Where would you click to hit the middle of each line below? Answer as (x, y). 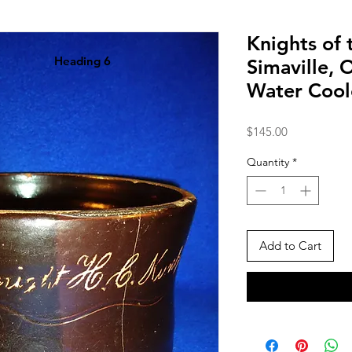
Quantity (268, 162)
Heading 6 (82, 61)
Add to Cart (290, 246)
